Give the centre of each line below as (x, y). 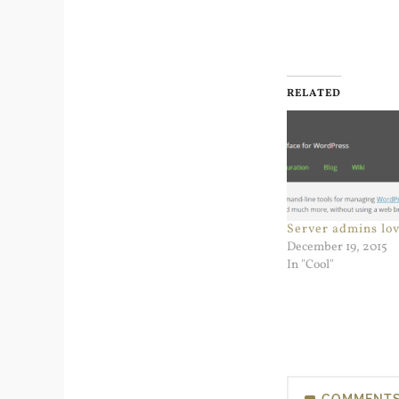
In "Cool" (310, 265)
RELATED (314, 93)
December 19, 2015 (337, 248)
